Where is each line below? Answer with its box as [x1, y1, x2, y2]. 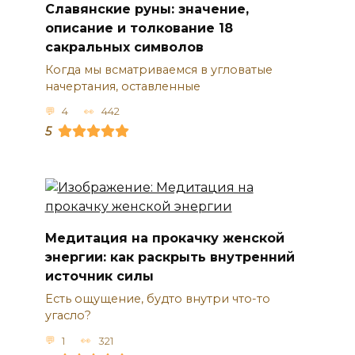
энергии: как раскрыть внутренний [44, 249, 295, 265]
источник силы [44, 268, 154, 284]
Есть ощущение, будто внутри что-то [44, 292, 270, 307]
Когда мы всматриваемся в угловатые [44, 62, 273, 77]
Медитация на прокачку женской [44, 230, 284, 246]
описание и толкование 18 [44, 20, 233, 36]
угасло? [44, 308, 91, 323]
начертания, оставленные [44, 78, 200, 94]
